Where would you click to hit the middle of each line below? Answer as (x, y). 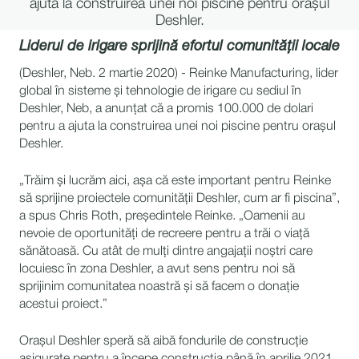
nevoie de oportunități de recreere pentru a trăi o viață (164, 234)
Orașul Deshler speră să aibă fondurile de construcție (163, 341)
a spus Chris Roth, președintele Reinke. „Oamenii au (162, 216)
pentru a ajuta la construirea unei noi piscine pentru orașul (177, 127)
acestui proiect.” (63, 305)
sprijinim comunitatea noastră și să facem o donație (159, 287)
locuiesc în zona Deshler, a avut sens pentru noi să (157, 269)
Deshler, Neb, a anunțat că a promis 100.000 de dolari (166, 109)
